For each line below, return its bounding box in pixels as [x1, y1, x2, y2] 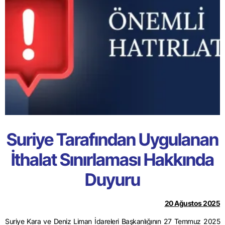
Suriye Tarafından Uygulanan [7, 129, 218, 150]
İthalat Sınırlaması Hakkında [11, 149, 214, 170]
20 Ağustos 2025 [164, 199, 220, 208]
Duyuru [85, 169, 140, 190]
